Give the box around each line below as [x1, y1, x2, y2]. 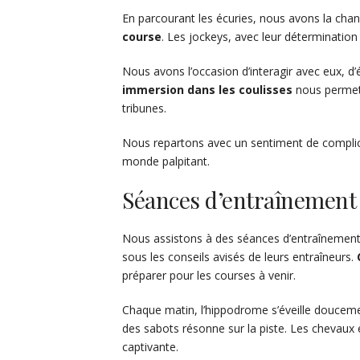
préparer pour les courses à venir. [122, 268, 296, 284]
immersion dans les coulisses [122, 82, 292, 98]
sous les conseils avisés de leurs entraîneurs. [122, 249, 357, 265]
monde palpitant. [122, 153, 210, 170]
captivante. [122, 339, 178, 355]
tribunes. [122, 100, 166, 117]
